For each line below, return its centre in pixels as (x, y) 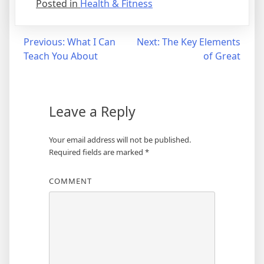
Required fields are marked (97, 152)
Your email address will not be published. (120, 140)
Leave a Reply (92, 112)
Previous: (44, 42)
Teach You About (61, 56)
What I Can (91, 42)
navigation (44, 66)
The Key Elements (201, 42)
